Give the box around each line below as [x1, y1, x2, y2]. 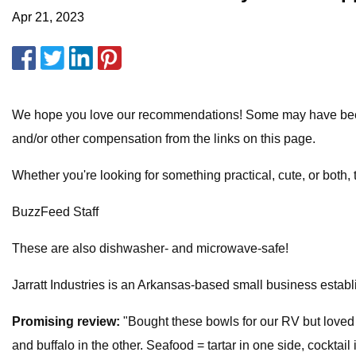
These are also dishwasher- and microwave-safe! [12, 242, 288, 256]
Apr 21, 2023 [12, 10, 84, 25]
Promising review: [12, 315, 120, 329]
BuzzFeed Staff [12, 205, 99, 219]
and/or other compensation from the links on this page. [12, 132, 315, 146]
